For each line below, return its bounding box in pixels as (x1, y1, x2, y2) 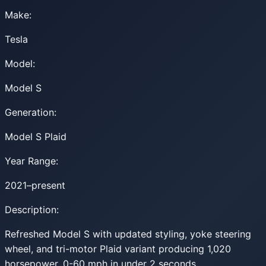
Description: (5, 203, 59, 216)
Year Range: (5, 154, 58, 167)
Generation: (5, 106, 56, 118)
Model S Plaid (5, 130, 66, 142)
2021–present (5, 179, 65, 191)
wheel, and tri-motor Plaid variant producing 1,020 (5, 242, 231, 255)
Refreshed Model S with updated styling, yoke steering (5, 227, 251, 240)
